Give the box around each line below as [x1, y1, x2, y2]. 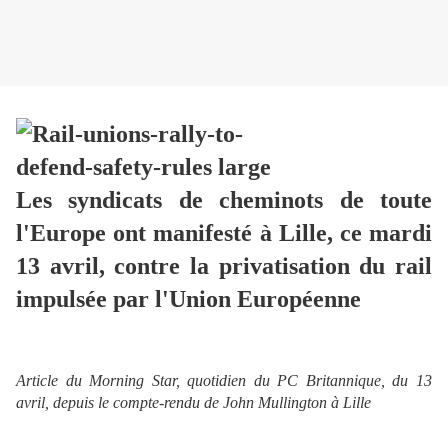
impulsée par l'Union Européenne [16, 286, 361, 313]
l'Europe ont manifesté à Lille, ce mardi [16, 220, 432, 247]
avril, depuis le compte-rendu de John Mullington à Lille [16, 393, 371, 411]
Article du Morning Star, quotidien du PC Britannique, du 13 [16, 371, 432, 389]
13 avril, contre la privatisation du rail [16, 253, 432, 280]
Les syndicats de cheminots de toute [16, 187, 432, 214]
